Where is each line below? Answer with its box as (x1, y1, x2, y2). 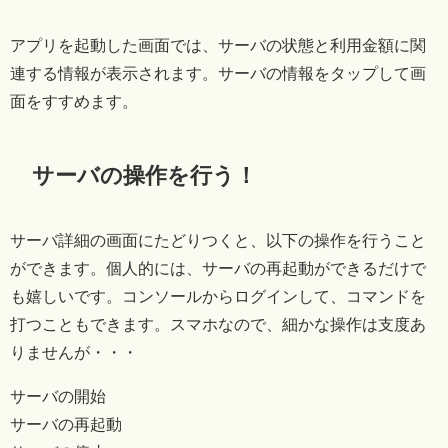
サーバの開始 (10, 388, 106, 405)
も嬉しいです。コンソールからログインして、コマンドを (10, 288, 426, 305)
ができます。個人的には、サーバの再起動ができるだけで (10, 260, 426, 277)
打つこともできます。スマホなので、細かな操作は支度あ (10, 316, 426, 333)
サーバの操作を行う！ (32, 164, 258, 187)
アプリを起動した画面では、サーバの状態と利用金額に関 (10, 36, 426, 53)
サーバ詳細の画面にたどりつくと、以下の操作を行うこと (10, 232, 426, 249)
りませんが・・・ (10, 344, 138, 361)
